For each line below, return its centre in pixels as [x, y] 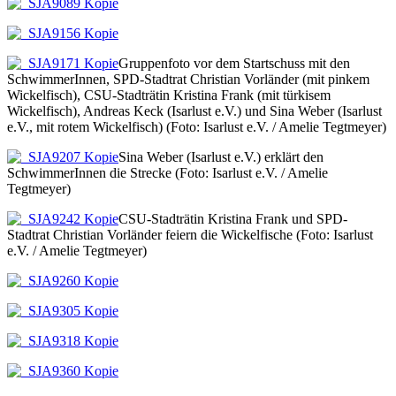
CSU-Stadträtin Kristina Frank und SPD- [233, 218]
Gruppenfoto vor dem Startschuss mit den [234, 63]
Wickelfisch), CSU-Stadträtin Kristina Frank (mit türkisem [169, 95]
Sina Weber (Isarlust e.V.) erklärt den [221, 156]
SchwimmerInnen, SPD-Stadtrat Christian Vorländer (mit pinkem [188, 79]
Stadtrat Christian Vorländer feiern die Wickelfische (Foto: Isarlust [190, 234]
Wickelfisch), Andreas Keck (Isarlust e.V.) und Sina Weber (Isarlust [194, 110]
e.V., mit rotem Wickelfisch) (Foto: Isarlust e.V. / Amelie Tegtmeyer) [197, 126]
